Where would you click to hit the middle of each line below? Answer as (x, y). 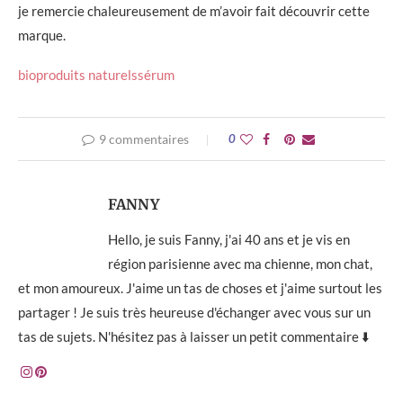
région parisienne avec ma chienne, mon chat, (240, 263)
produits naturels (87, 74)
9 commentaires (143, 139)
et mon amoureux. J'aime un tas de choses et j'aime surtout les (200, 287)
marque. (42, 35)
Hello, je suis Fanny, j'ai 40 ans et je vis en (229, 239)
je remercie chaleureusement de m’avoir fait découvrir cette (194, 10)
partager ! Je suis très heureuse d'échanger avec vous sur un (194, 312)
